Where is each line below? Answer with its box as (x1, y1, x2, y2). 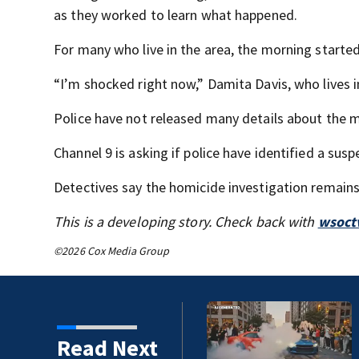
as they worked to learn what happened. (54, 6, 297, 24)
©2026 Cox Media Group (54, 244, 170, 258)
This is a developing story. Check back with (54, 212, 318, 231)
